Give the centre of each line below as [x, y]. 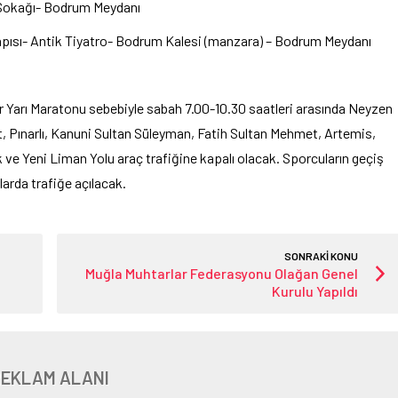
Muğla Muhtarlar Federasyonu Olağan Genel [222, 274]
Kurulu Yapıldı [315, 291]
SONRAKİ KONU [322, 256]
